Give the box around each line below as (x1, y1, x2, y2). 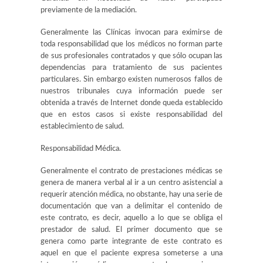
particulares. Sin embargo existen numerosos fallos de (41, 76, 222, 83)
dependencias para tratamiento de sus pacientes (41, 64, 222, 72)
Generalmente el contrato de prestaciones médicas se (41, 167, 222, 175)
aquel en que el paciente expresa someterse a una (41, 249, 222, 257)
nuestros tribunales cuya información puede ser (41, 87, 222, 95)
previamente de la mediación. (41, 6, 137, 14)
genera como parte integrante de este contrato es (41, 238, 222, 245)
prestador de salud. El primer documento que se (41, 226, 222, 234)
